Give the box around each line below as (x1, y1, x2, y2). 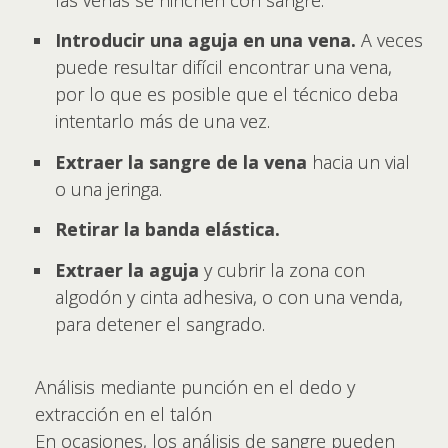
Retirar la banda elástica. (55, 217, 280, 241)
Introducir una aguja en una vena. (55, 28, 361, 52)
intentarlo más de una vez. (55, 109, 270, 133)
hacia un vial (312, 149, 410, 174)
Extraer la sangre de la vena (55, 149, 312, 174)
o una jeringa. (55, 176, 162, 201)
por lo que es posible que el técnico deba (55, 82, 398, 106)
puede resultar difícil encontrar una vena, (55, 55, 392, 79)
